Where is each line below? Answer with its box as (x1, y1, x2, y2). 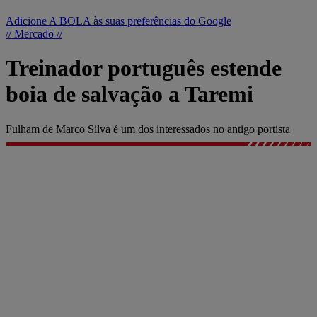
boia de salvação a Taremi (6, 81, 253, 108)
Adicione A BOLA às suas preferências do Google (6, 15, 231, 27)
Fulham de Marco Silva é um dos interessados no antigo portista (6, 122, 290, 135)
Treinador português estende (6, 55, 282, 81)
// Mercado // (6, 28, 62, 40)
